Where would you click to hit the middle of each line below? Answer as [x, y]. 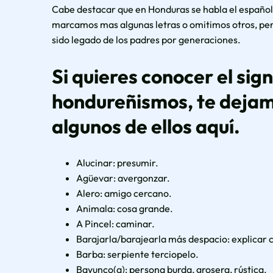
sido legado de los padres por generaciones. [147, 40]
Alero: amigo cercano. [124, 193]
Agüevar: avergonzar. [123, 178]
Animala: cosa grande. [125, 208]
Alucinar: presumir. [118, 162]
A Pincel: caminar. [116, 223]
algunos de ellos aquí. [146, 126]
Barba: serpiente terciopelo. [138, 254]
